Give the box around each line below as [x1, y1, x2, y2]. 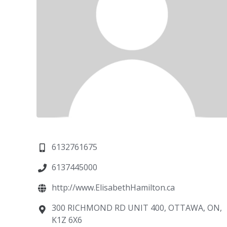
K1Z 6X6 [52, 214, 83, 225]
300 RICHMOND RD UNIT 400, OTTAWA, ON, [52, 202, 222, 213]
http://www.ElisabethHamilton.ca [52, 181, 175, 193]
